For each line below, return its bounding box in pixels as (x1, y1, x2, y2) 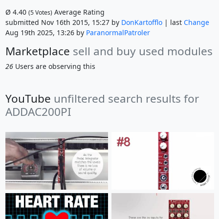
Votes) (33, 8, 52, 17)
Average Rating (52, 7, 105, 17)
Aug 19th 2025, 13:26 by (5, 28, 86, 38)
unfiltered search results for (53, 91, 199, 107)
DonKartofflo (121, 18, 162, 27)
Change (183, 18, 209, 27)
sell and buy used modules (72, 44, 213, 59)
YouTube (5, 91, 54, 107)
